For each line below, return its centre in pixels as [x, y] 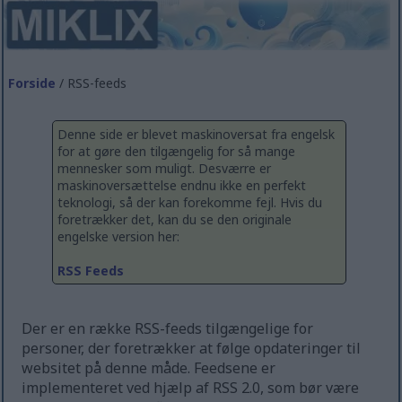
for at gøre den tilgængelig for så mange [176, 151]
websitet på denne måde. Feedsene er [149, 367]
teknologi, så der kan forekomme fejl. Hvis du [190, 202]
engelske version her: [118, 236]
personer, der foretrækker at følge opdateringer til [192, 348]
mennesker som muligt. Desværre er [164, 168]
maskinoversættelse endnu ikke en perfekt [182, 185]
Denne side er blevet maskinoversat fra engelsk [196, 134]
